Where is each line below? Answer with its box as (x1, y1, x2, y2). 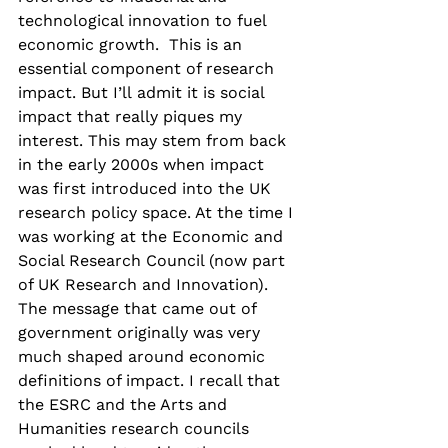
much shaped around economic (18, 346, 270, 366)
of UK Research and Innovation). (18, 274, 273, 294)
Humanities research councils (18, 418, 254, 438)
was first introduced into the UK (18, 178, 276, 198)
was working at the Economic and (18, 226, 288, 246)
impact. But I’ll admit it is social (18, 82, 269, 102)
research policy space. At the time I (18, 202, 298, 222)
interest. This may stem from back (18, 130, 291, 150)
